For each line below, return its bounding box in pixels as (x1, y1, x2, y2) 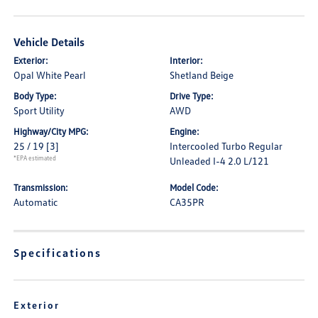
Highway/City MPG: (13, 126, 89, 137)
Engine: (170, 126, 199, 137)
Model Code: (170, 182, 219, 193)
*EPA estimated (13, 154, 57, 162)
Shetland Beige (170, 69, 234, 81)
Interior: (170, 55, 203, 66)
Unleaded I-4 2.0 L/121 (170, 155, 269, 167)
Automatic (13, 196, 58, 208)
